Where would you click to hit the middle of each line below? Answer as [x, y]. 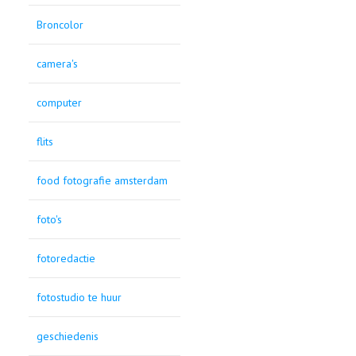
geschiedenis [68, 337]
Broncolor [60, 25]
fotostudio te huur [79, 298]
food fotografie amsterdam [103, 181]
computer [60, 103]
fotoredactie [66, 259]
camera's [58, 64]
